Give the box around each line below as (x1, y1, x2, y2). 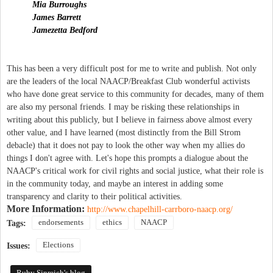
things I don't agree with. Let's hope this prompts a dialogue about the (7, 153, 248, 163)
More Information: (7, 202, 87, 214)
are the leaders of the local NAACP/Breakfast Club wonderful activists (7, 76, 250, 86)
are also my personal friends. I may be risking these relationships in (7, 102, 239, 112)
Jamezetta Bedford (32, 25, 97, 35)
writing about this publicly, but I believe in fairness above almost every (7, 115, 252, 124)
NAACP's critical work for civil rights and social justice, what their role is (7, 166, 263, 175)
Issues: (7, 241, 33, 250)
